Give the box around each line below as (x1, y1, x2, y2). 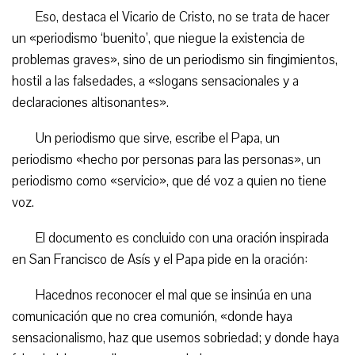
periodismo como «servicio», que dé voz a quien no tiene (12, 172, 326, 190)
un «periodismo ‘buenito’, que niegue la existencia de (12, 29, 305, 48)
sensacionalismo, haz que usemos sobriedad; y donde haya (12, 329, 339, 347)
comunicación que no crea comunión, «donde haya (12, 307, 292, 326)
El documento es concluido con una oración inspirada (36, 229, 329, 247)
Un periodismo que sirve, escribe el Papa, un (36, 129, 280, 147)
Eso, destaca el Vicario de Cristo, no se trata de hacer (36, 8, 330, 26)
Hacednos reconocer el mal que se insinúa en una (36, 286, 311, 304)
